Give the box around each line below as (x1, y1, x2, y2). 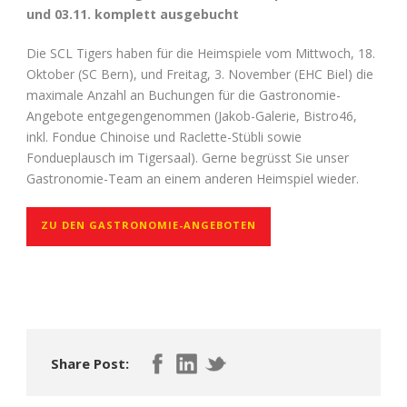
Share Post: (51, 353, 129, 372)
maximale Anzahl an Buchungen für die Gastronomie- (26, 85, 341, 104)
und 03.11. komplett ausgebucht (26, 5, 239, 23)
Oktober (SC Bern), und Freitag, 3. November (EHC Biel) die (26, 65, 373, 83)
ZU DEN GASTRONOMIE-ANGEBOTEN (41, 217, 256, 232)
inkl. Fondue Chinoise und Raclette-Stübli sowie (26, 127, 302, 145)
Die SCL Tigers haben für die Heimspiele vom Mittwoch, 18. (26, 44, 375, 62)
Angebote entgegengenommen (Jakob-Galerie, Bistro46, (26, 106, 357, 124)
